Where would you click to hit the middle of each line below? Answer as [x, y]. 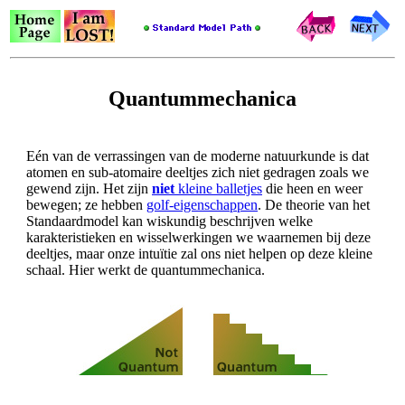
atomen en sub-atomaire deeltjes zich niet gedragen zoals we [198, 172]
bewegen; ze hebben [86, 204]
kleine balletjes [218, 188]
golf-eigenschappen [202, 204]
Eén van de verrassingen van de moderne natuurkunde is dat [198, 155]
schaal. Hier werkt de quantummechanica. [146, 269]
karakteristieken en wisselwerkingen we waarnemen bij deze [198, 237]
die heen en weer [312, 188]
